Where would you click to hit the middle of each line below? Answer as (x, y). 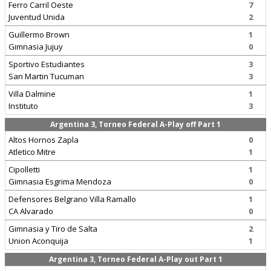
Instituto (23, 106)
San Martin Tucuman (46, 76)
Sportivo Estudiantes (47, 64)
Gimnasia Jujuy (36, 47)
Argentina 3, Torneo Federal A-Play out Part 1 (135, 259)
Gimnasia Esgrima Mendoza (60, 181)
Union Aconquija (38, 241)
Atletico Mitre (32, 152)
